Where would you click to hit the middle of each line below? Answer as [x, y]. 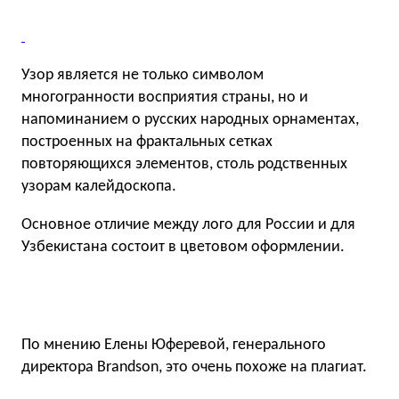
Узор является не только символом [142, 75]
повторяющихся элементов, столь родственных [184, 164]
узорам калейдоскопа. [99, 187]
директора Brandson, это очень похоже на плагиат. [194, 367]
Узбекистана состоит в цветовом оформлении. [183, 247]
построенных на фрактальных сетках [147, 142]
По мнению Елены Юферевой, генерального [174, 345]
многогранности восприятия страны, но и [165, 98]
